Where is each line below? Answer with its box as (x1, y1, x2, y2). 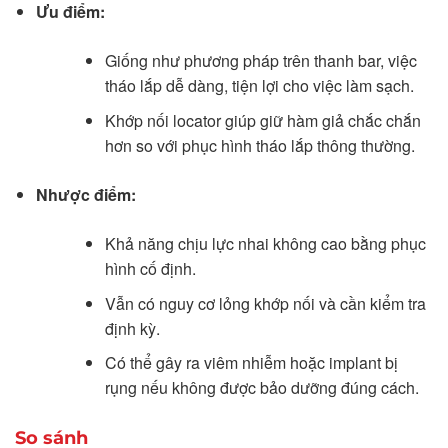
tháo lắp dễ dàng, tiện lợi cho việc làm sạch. (104, 74, 414, 98)
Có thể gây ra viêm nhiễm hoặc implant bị (104, 351, 398, 375)
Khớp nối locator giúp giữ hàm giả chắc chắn (104, 108, 421, 132)
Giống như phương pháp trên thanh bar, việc (104, 49, 417, 73)
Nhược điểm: (35, 182, 136, 206)
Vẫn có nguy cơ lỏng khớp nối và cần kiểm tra (104, 291, 426, 315)
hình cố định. (104, 256, 196, 280)
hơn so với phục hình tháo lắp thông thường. (104, 133, 415, 157)
